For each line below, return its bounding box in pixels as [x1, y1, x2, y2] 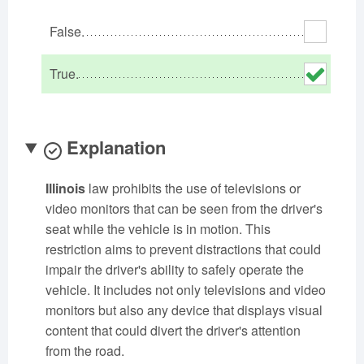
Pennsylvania [263, 11, 343, 29]
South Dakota [263, 36, 343, 54]
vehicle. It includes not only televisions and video [45, 280, 326, 299]
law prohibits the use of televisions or [85, 179, 301, 197]
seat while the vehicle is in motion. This [45, 219, 271, 238]
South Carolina [138, 36, 226, 54]
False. [50, 22, 84, 41]
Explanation [62, 134, 167, 160]
